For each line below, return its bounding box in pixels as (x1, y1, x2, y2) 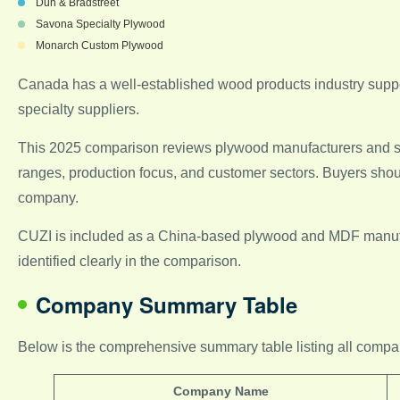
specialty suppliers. (18, 101, 139, 117)
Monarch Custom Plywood (36, 38, 163, 52)
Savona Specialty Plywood (36, 17, 165, 30)
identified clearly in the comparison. (18, 253, 241, 269)
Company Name (172, 383, 269, 398)
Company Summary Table (36, 288, 297, 320)
